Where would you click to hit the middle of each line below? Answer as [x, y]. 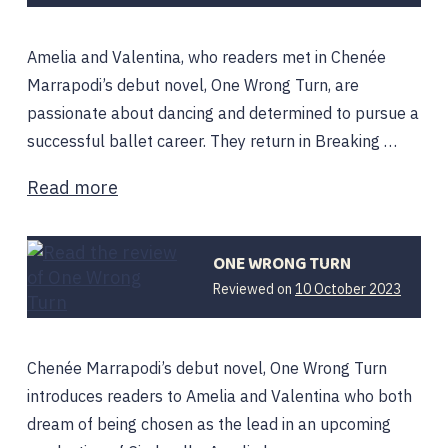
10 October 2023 [348, 289]
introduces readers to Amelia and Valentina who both [219, 396]
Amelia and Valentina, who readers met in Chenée [206, 57]
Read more [72, 187]
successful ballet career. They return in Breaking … [212, 141]
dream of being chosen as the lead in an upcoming [209, 424]
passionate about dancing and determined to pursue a [223, 113]
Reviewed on [254, 289]
